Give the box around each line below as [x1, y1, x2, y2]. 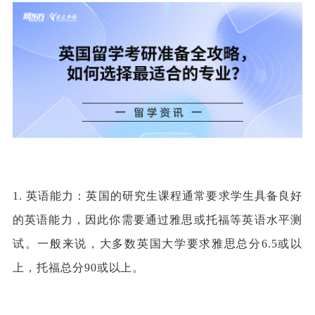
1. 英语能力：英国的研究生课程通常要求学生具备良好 [12, 189, 303, 202]
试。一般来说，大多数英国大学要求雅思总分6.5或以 [12, 237, 303, 250]
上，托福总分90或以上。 [12, 261, 145, 274]
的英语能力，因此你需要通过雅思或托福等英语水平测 [12, 213, 303, 226]
